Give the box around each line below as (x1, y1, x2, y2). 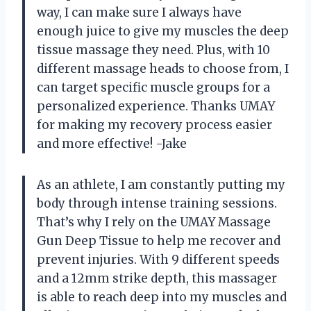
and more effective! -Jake (37, 135, 187, 151)
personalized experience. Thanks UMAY (37, 98, 275, 114)
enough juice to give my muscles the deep (37, 23, 289, 39)
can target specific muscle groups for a (37, 79, 270, 95)
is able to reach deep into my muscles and (37, 289, 287, 305)
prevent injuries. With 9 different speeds (37, 251, 280, 267)
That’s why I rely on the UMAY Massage (37, 214, 271, 230)
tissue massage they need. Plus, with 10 (37, 42, 270, 58)
